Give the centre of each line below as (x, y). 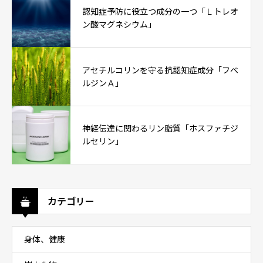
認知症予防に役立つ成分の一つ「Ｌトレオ (160, 11)
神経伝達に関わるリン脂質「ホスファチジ (160, 129)
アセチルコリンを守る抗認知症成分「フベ (160, 70)
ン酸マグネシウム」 (119, 24)
